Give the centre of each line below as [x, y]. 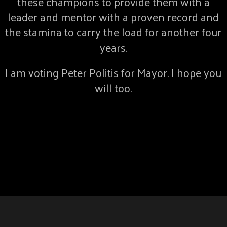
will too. [113, 88]
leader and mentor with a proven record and [113, 17]
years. [113, 47]
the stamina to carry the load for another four [113, 32]
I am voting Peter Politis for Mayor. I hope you [113, 73]
